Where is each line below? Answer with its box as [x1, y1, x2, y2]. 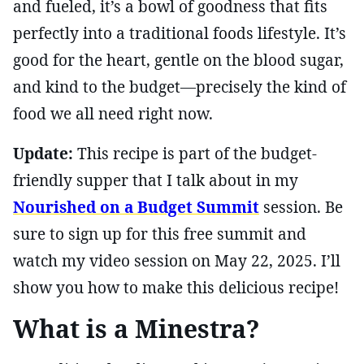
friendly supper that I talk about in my [13, 169, 298, 191]
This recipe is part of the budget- [73, 142, 317, 164]
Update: [13, 142, 73, 164]
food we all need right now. [13, 102, 213, 124]
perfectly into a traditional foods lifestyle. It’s [13, 22, 346, 44]
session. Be [259, 196, 343, 218]
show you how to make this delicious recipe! [13, 276, 339, 298]
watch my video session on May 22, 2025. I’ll [13, 249, 340, 271]
